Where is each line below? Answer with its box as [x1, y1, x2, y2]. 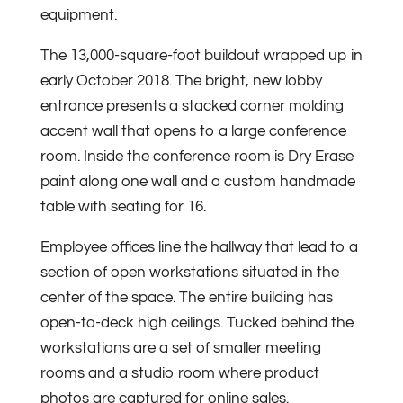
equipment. [40, 7, 117, 24]
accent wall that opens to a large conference [40, 123, 346, 140]
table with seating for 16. [40, 199, 206, 216]
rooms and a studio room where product [40, 365, 319, 382]
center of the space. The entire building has [40, 290, 333, 307]
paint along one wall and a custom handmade [40, 174, 355, 191]
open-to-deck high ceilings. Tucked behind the [40, 315, 354, 332]
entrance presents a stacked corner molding [40, 98, 344, 115]
